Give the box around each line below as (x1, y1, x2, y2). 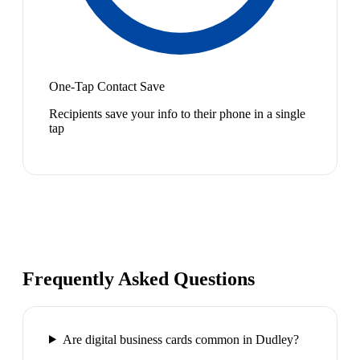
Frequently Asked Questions (22, 268, 255, 289)
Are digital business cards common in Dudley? (62, 332, 299, 346)
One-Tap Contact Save (49, 79, 165, 93)
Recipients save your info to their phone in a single (49, 106, 305, 121)
